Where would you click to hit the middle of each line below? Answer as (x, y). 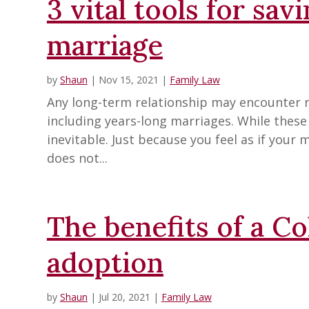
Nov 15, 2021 (128, 80)
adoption (105, 263)
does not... (77, 158)
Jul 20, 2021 (124, 297)
